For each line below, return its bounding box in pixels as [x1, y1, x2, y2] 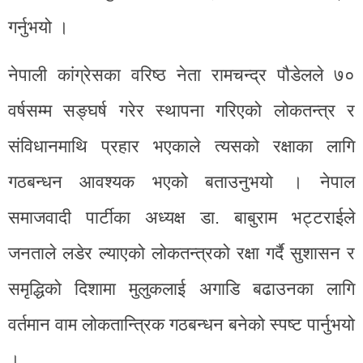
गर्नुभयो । [8, 16, 69, 37]
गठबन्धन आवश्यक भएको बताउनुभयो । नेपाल [8, 171, 355, 192]
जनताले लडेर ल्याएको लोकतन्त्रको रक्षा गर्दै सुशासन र [8, 242, 355, 263]
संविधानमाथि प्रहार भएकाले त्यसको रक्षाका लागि [8, 135, 355, 156]
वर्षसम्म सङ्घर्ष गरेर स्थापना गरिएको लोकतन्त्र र [8, 100, 355, 121]
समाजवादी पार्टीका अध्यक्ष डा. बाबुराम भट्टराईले [8, 207, 355, 228]
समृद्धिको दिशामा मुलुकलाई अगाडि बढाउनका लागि [8, 278, 355, 299]
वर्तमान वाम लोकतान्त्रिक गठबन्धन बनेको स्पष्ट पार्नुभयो [8, 314, 355, 335]
